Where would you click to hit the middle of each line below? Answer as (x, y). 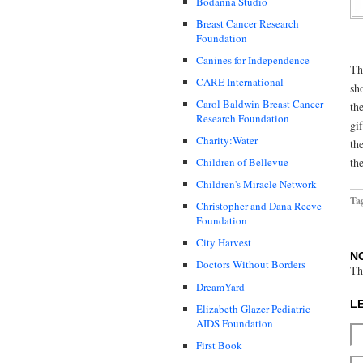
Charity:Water (227, 140)
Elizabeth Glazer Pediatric (253, 308)
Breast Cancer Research (248, 23)
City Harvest (224, 243)
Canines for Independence (253, 60)
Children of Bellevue (242, 162)
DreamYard (220, 286)
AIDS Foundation (235, 323)
